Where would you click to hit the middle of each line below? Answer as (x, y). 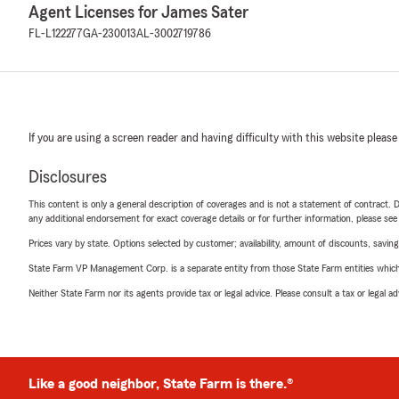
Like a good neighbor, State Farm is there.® (161, 384)
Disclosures (68, 177)
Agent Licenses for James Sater (138, 12)
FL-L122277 (56, 34)
